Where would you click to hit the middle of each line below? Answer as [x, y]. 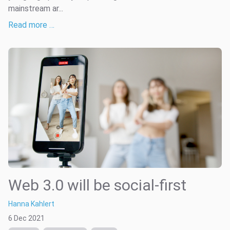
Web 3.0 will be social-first [97, 185]
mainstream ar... [36, 8]
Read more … [31, 25]
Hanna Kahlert [31, 204]
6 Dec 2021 [26, 218]
